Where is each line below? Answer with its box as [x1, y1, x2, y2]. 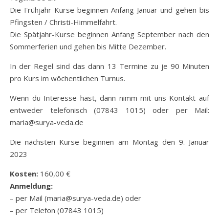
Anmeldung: [10, 180, 53, 191]
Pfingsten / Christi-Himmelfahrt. [10, 17, 117, 27]
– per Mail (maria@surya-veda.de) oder [10, 193, 141, 203]
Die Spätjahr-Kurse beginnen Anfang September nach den [10, 29, 209, 39]
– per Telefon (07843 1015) [10, 205, 104, 215]
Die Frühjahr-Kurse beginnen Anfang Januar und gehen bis [10, 4, 209, 15]
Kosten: [10, 168, 38, 178]
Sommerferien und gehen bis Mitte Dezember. [10, 41, 166, 51]
